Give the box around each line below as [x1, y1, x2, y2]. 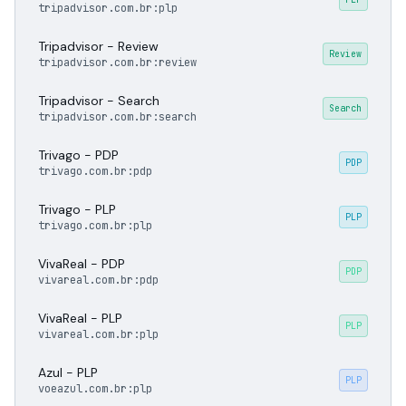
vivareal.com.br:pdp [38, 273, 159, 287]
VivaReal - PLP [38, 310, 122, 326]
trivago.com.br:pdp [38, 164, 152, 179]
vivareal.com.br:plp [38, 327, 159, 342]
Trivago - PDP [38, 147, 119, 163]
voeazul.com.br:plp [38, 382, 152, 396]
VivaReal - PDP [38, 256, 125, 272]
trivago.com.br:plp [38, 218, 152, 233]
